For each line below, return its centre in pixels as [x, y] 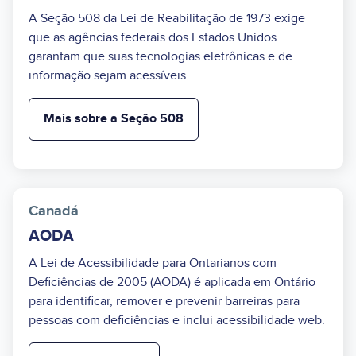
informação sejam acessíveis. [109, 75]
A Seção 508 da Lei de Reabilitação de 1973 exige [167, 18]
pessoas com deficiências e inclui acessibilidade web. [177, 320]
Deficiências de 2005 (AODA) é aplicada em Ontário [172, 282]
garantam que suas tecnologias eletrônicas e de [161, 56]
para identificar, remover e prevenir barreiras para [164, 301]
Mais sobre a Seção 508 [114, 118]
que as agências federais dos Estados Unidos [153, 37]
